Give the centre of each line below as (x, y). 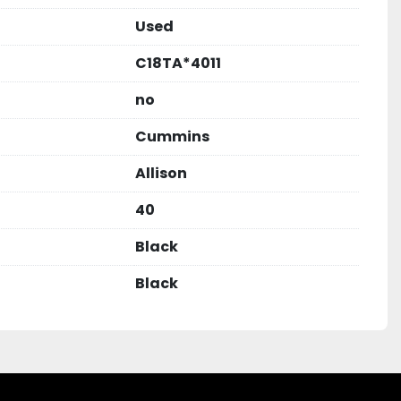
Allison (161, 173)
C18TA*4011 (178, 63)
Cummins (172, 137)
